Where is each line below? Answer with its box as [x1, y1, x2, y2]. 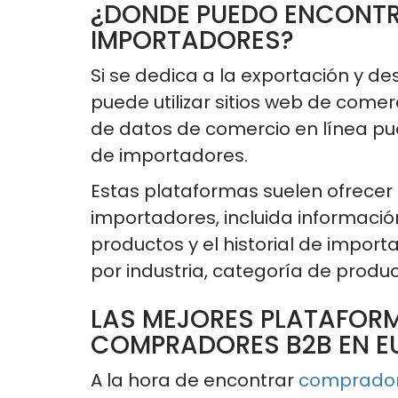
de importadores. [91, 143, 248, 168]
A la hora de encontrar [91, 368, 298, 393]
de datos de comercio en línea [91, 116, 368, 141]
